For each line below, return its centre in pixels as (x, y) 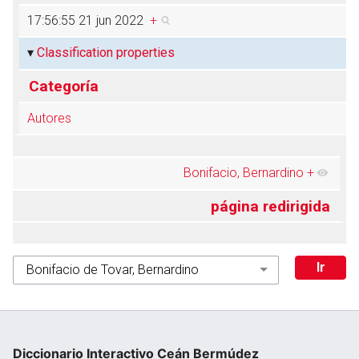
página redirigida (271, 206)
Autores (49, 119)
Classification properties (105, 53)
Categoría (63, 86)
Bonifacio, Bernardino (244, 173)
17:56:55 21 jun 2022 (88, 21)
